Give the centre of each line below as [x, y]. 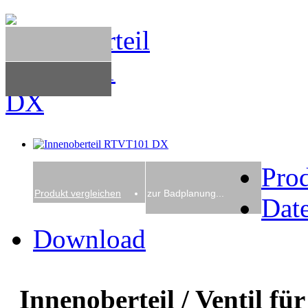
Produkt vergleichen [78, 193]
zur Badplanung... [186, 193]
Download [89, 239]
